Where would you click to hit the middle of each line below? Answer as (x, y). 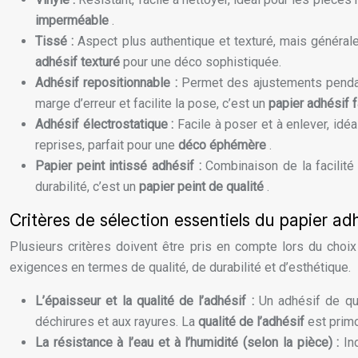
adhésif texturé (79, 62)
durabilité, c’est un (87, 187)
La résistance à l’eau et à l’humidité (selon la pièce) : (190, 343)
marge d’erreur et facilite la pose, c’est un (152, 104)
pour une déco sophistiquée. (202, 62)
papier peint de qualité (203, 187)
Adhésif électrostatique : (106, 125)
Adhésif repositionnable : (109, 83)
